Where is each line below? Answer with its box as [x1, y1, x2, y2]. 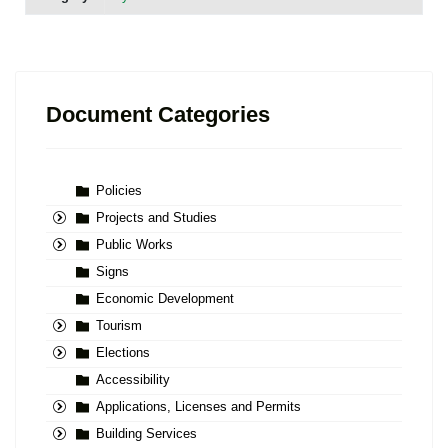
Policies [96, 183, 142, 199]
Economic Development [96, 291, 234, 307]
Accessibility [96, 372, 170, 388]
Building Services [96, 426, 197, 442]
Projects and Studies [96, 210, 217, 226]
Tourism [96, 318, 142, 334]
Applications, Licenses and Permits [96, 399, 301, 415]
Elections [96, 345, 150, 361]
